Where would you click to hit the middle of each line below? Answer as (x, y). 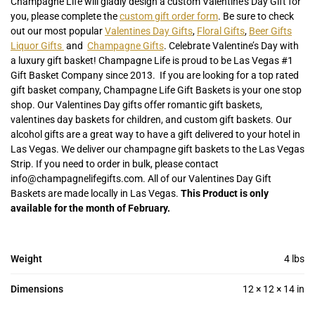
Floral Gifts (221, 31)
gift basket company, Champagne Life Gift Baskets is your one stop (156, 90)
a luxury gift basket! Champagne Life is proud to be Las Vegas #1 (152, 61)
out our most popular (58, 31)
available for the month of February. (91, 208)
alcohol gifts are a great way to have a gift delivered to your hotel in (155, 135)
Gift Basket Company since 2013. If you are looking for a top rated (155, 76)
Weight (26, 258)
